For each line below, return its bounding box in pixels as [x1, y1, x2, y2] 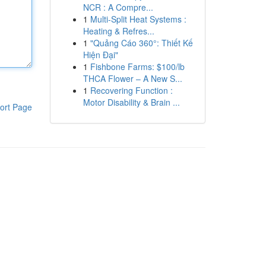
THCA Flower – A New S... [83, 72, 182, 84]
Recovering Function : [90, 84, 173, 96]
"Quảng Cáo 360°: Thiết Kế [90, 37, 193, 49]
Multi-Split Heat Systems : [90, 13, 186, 25]
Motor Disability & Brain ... [83, 96, 180, 108]
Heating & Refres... [83, 25, 154, 37]
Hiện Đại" [83, 49, 118, 61]
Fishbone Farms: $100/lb [90, 61, 185, 72]
